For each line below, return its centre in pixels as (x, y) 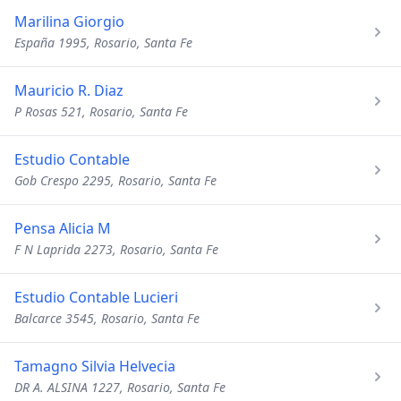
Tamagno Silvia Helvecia (95, 366)
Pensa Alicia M (63, 228)
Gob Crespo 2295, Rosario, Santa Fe (115, 180)
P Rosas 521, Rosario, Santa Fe (101, 111)
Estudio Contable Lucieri (96, 297)
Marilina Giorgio (69, 21)
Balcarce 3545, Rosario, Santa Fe (107, 318)
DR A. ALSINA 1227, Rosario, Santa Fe (120, 387)
